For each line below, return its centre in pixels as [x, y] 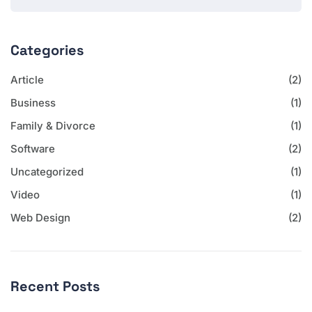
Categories [47, 50]
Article [27, 79]
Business [33, 102]
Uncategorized [47, 171]
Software [33, 148]
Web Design [40, 217]
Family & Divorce [53, 125]
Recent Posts [55, 286]
